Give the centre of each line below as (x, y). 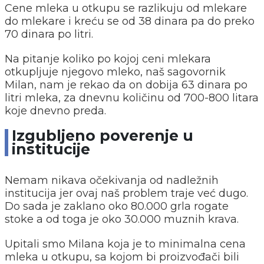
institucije (51, 149)
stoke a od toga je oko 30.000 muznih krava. (122, 219)
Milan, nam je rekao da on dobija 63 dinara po (126, 85)
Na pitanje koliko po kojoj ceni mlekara (108, 59)
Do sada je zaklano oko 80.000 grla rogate (117, 206)
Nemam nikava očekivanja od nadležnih (112, 180)
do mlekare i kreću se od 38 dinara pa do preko (130, 21)
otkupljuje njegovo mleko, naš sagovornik (115, 72)
